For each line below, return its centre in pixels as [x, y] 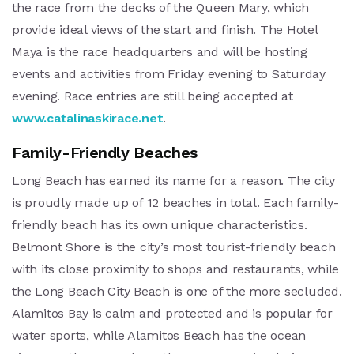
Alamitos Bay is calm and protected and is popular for [172, 313]
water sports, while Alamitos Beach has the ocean [159, 335]
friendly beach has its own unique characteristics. [160, 224]
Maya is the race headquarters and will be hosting [160, 51]
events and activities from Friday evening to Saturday [169, 73]
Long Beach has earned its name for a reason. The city [173, 180]
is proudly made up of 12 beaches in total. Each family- [175, 202]
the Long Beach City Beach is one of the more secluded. [177, 291]
